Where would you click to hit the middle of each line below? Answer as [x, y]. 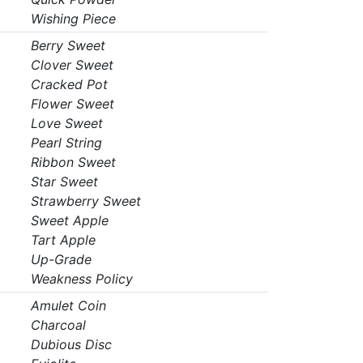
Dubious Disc [71, 344]
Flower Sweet [72, 104]
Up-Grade [61, 259]
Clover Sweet [72, 65]
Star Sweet [64, 181]
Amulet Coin [68, 305]
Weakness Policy [81, 279]
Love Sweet [66, 123]
